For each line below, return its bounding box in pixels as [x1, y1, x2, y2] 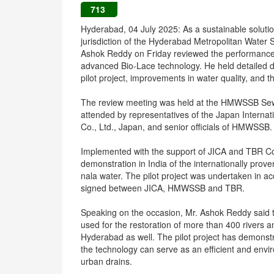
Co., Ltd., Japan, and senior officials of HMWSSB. [81, 120, 272, 133]
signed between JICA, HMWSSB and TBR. [81, 182, 245, 194]
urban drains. [81, 255, 132, 267]
